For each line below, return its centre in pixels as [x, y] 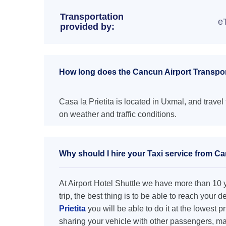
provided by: [87, 27]
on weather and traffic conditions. [118, 114]
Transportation [92, 17]
